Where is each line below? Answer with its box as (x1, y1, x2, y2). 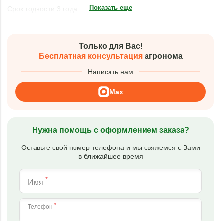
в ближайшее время (78, 152, 143, 160)
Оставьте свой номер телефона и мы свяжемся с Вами (21, 144, 200, 151)
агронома (142, 52, 183, 60)
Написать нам (88, 68, 133, 75)
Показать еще (89, 4, 132, 11)
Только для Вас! (78, 42, 143, 50)
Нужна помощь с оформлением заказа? (32, 126, 189, 134)
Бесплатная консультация (38, 52, 143, 60)
